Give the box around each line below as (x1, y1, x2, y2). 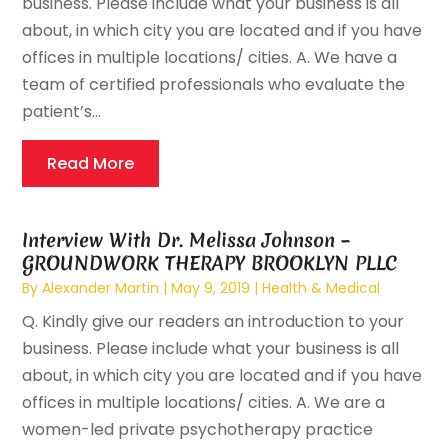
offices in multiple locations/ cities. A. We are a (22, 391, 386, 415)
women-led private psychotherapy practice (22, 418, 374, 442)
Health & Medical (262, 278, 381, 299)
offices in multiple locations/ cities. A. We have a (22, 46, 398, 70)
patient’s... (22, 100, 102, 124)
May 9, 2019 (171, 278, 251, 299)
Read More (47, 152, 135, 176)
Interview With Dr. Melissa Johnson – (22, 227, 351, 254)
